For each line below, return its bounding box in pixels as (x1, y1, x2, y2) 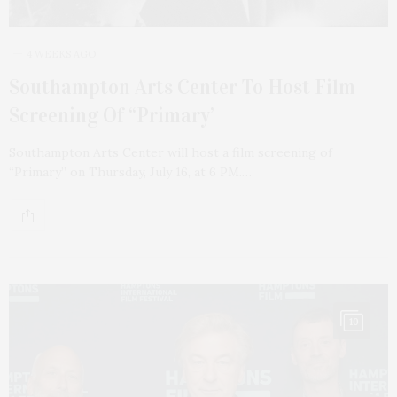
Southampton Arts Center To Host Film (9, 74, 355, 100)
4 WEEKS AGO (27, 48, 96, 61)
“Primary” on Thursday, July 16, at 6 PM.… (9, 164, 252, 181)
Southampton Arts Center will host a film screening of (9, 144, 332, 161)
